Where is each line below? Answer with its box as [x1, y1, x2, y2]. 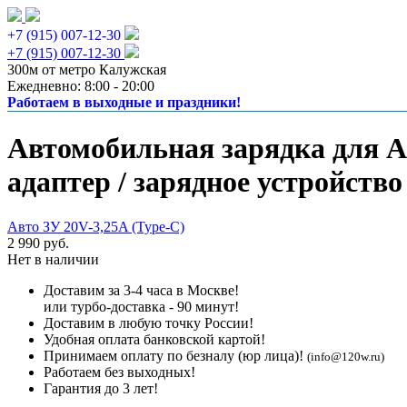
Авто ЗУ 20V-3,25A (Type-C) [7, 218, 184, 234]
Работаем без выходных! [44, 363, 195, 380]
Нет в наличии [7, 251, 99, 267]
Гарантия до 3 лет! [44, 380, 158, 396]
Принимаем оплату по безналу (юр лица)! [44, 347, 307, 363]
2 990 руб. [7, 234, 69, 251]
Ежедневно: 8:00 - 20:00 [7, 78, 154, 94]
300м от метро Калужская [7, 62, 166, 77]
